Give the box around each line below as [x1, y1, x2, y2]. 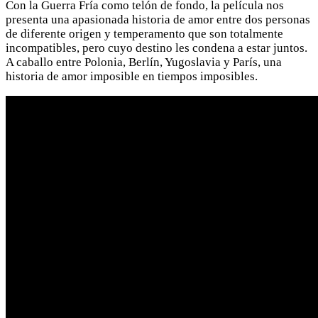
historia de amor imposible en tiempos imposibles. [6, 69, 258, 83]
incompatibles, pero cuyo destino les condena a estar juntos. [6, 40, 307, 55]
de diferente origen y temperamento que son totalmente [6, 26, 283, 40]
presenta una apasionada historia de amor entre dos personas [6, 12, 310, 26]
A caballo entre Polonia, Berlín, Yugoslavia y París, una [6, 55, 282, 69]
